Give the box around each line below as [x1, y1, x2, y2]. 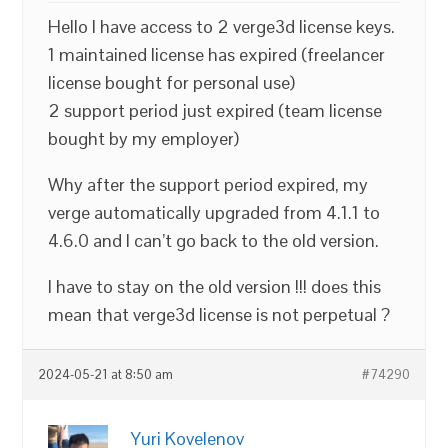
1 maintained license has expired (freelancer [48, 43, 386, 66]
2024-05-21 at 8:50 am [38, 367, 174, 383]
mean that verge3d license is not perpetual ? [48, 303, 391, 326]
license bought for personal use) [48, 71, 296, 94]
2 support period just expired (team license [48, 99, 383, 122]
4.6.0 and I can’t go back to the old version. [48, 229, 380, 252]
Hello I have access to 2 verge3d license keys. [48, 15, 396, 38]
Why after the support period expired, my [48, 173, 369, 196]
